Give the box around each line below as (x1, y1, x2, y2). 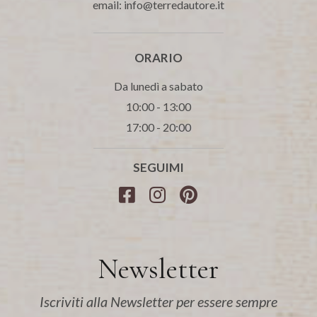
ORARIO (134, 50, 183, 66)
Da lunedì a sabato (113, 79, 203, 93)
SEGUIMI (132, 160, 184, 175)
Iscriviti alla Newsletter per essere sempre (39, 293, 277, 311)
